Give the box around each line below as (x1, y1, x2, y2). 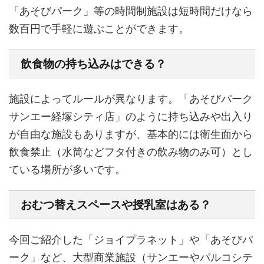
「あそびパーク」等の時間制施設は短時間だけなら (9, 5, 253, 17)
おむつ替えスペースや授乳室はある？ (21, 198, 211, 212)
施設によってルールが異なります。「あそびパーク (9, 93, 253, 105)
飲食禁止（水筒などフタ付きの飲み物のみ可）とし (9, 146, 253, 158)
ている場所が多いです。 (9, 163, 126, 176)
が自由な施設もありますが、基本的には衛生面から (9, 128, 253, 140)
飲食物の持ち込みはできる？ (21, 57, 166, 71)
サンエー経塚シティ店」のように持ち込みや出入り (9, 110, 253, 123)
